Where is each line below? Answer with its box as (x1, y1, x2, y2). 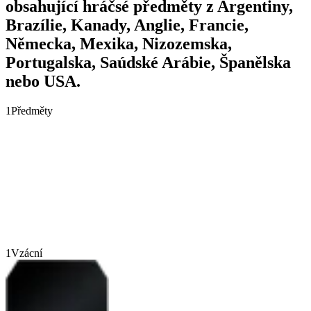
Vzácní (11, 246, 42, 259)
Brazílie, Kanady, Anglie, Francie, (6, 15, 249, 34)
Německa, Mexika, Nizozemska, (6, 34, 232, 53)
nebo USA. (6, 72, 81, 90)
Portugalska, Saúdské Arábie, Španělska (6, 53, 291, 72)
